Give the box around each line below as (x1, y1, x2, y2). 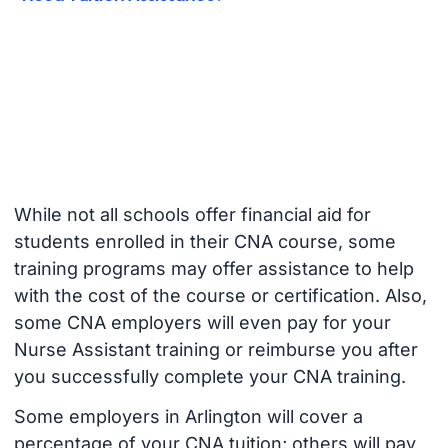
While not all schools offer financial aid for (13, 203, 371, 225)
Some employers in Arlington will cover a (13, 406, 363, 428)
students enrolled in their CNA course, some (13, 230, 396, 252)
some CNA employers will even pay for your (13, 311, 391, 333)
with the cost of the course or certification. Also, (13, 284, 427, 306)
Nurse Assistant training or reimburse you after (13, 338, 418, 360)
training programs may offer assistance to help (13, 257, 414, 279)
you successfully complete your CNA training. (13, 365, 406, 387)
